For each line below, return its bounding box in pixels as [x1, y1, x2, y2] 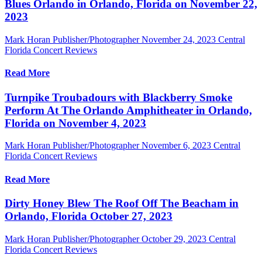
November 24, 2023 [142, 35, 216, 45]
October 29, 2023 [142, 233, 206, 244]
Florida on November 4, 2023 [5, 116, 146, 129]
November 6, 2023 [142, 140, 211, 151]
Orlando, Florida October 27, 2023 [5, 209, 173, 222]
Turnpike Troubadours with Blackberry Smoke [5, 91, 232, 104]
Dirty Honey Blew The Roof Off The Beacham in [5, 196, 239, 209]
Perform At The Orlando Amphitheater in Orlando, [5, 104, 252, 116]
